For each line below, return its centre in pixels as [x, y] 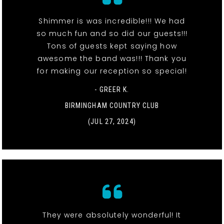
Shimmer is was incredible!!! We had [112, 21]
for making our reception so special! [112, 71]
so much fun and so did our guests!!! [112, 34]
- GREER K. [112, 90]
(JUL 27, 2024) [112, 122]
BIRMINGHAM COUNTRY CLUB [112, 106]
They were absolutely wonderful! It [112, 215]
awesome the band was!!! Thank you [112, 59]
